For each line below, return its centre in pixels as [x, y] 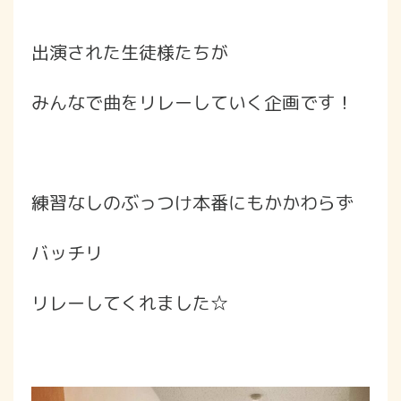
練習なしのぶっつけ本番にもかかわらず [192, 203]
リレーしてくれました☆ [130, 303]
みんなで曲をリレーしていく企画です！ [192, 102]
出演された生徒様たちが [130, 52]
